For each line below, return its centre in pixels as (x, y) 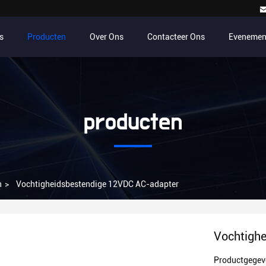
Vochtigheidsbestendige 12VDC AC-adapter (97, 184)
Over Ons (107, 37)
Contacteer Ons (176, 37)
